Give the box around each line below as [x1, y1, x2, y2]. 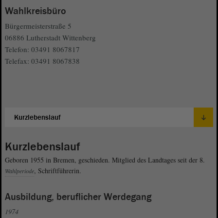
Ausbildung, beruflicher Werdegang [5, 191, 151, 204]
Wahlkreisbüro [5, 5, 66, 18]
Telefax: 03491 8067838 [5, 56, 80, 66]
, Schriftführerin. [34, 166, 81, 176]
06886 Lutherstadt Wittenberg [5, 33, 96, 43]
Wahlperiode [5, 167, 34, 175]
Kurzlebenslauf [5, 139, 80, 155]
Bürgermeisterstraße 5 [5, 21, 72, 31]
